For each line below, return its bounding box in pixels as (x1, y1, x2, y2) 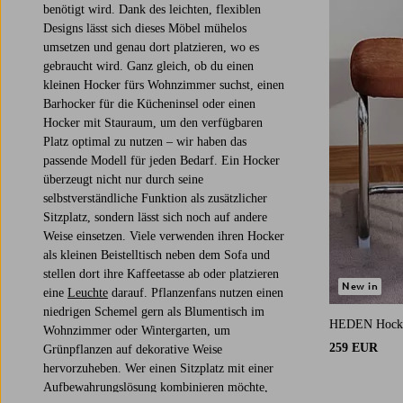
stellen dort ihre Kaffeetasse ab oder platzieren (43, 266, 279, 281)
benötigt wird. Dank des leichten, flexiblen (43, 2, 261, 16)
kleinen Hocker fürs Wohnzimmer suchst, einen (43, 77, 284, 92)
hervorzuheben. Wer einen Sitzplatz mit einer (43, 361, 273, 375)
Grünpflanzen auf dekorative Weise (43, 342, 222, 356)
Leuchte (67, 285, 108, 300)
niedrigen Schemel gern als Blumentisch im (43, 304, 264, 318)
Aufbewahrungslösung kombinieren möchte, (43, 380, 268, 394)
